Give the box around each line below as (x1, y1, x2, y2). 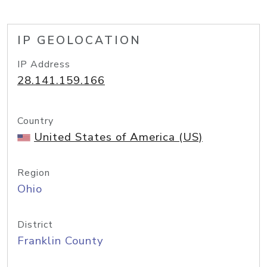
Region (17, 166, 50, 179)
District (17, 218, 53, 231)
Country (17, 114, 54, 128)
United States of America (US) (34, 129, 203, 145)
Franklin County (17, 233, 104, 249)
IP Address (17, 58, 70, 71)
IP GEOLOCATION (17, 33, 141, 48)
